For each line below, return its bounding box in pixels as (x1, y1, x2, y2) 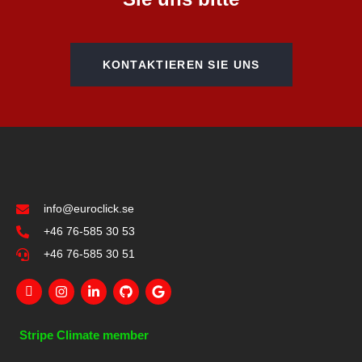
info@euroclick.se (44, 202, 134, 216)
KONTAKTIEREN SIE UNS (102, 58, 260, 72)
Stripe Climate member (16, 328, 149, 343)
